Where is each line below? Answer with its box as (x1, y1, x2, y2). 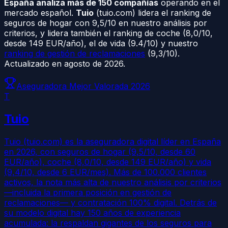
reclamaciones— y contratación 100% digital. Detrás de (4, 197, 217, 208)
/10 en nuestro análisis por (104, 17, 207, 28)
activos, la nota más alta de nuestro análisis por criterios (4, 177, 221, 187)
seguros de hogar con (4, 17, 92, 28)
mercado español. (4, 7, 76, 18)
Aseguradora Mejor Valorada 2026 (16, 80, 150, 91)
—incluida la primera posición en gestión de (4, 187, 172, 197)
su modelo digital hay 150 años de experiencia (4, 207, 181, 218)
